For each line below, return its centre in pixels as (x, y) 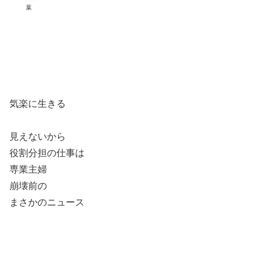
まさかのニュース (47, 202)
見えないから (38, 136)
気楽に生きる (38, 103)
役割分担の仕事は (47, 153)
